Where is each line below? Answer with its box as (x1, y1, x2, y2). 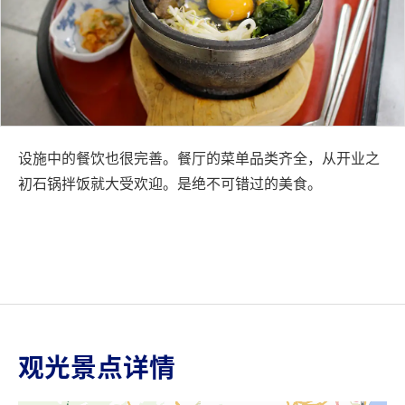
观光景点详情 (18, 346, 175, 385)
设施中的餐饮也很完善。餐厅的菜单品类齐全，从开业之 (18, 146, 380, 168)
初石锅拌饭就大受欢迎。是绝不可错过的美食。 (18, 171, 322, 193)
